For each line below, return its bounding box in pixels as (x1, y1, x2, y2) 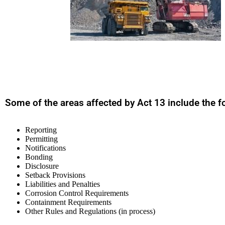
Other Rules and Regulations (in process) (25, 206, 155, 215)
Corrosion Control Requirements (25, 188, 129, 197)
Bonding (25, 152, 53, 161)
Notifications (25, 143, 66, 152)
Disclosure (25, 161, 59, 170)
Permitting (25, 134, 58, 143)
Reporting (25, 125, 57, 134)
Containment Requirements (25, 197, 111, 206)
